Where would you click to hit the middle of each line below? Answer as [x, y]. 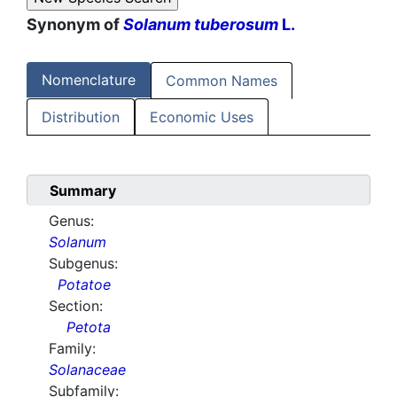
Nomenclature [89, 80]
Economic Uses [202, 117]
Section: [76, 306]
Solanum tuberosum [201, 25]
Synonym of [75, 25]
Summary [83, 191]
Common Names [222, 81]
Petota [89, 327]
